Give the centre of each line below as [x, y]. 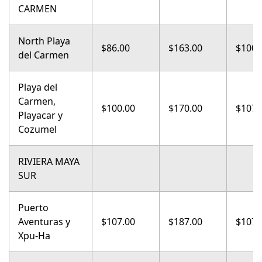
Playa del [38, 87]
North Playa [44, 41]
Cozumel [37, 129]
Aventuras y [44, 222]
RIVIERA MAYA [49, 161]
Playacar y [40, 115]
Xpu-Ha [34, 236]
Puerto [33, 208]
